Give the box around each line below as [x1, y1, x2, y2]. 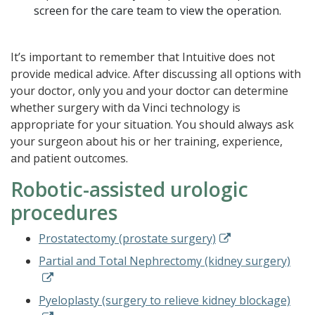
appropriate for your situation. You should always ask [11, 117, 294, 133]
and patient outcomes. [11, 150, 128, 167]
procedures [11, 199, 117, 226]
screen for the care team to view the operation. [34, 3, 281, 19]
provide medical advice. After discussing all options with [11, 66, 301, 82]
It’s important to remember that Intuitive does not [11, 49, 275, 65]
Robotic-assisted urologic [11, 176, 248, 203]
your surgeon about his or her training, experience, [11, 134, 283, 150]
